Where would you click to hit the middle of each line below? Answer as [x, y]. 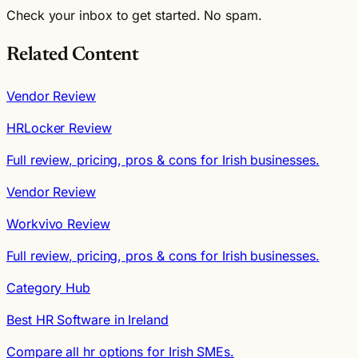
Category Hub [49, 287]
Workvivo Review [58, 223]
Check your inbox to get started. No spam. [134, 15]
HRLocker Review [59, 127]
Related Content [73, 55]
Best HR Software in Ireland [88, 319]
